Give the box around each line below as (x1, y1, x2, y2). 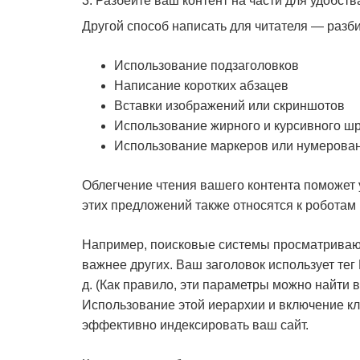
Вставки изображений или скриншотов (114, 99, 345, 112)
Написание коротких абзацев (114, 79, 288, 92)
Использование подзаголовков (114, 59, 299, 72)
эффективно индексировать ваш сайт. (82, 318, 309, 332)
